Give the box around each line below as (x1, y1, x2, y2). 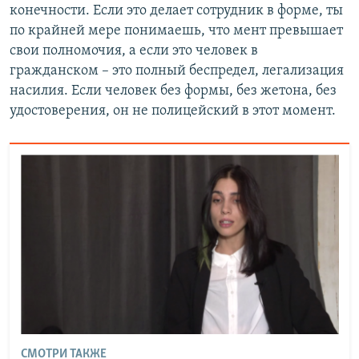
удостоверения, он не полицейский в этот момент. (10, 103, 336, 119)
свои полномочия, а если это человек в (10, 42, 258, 58)
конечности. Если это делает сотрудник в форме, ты (10, 2, 343, 18)
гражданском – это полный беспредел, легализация (10, 63, 344, 79)
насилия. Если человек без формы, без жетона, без (10, 83, 337, 99)
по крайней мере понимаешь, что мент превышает (10, 22, 343, 38)
